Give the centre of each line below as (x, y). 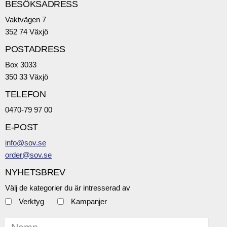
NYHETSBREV (35, 172)
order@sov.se (28, 155)
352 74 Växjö (27, 31)
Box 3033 (21, 64)
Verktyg (31, 201)
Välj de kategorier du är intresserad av (68, 187)
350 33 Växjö (27, 77)
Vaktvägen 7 (26, 19)
